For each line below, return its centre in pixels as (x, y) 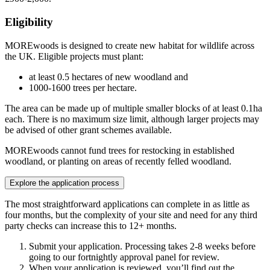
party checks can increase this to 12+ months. (91, 225)
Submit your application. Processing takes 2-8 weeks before (142, 246)
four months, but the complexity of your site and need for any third (131, 215)
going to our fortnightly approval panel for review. (124, 257)
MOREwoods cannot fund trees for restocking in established (120, 150)
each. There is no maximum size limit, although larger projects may (132, 119)
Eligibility (29, 22)
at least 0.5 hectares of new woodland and (108, 77)
